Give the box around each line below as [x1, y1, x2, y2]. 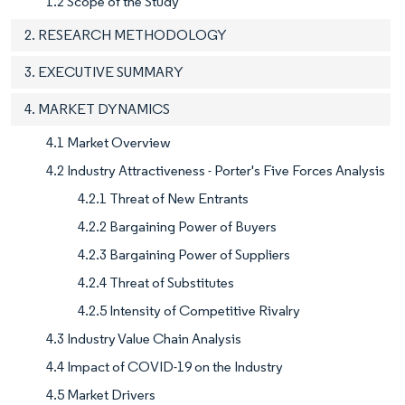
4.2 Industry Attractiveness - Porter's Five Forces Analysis [46, 162, 385, 180]
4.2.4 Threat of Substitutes [78, 274, 234, 292]
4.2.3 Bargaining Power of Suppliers [78, 246, 290, 264]
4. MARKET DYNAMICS [24, 100, 170, 118]
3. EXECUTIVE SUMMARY [24, 63, 184, 81]
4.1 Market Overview [46, 134, 171, 152]
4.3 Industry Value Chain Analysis [46, 330, 241, 348]
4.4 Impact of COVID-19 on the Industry [46, 358, 283, 376]
